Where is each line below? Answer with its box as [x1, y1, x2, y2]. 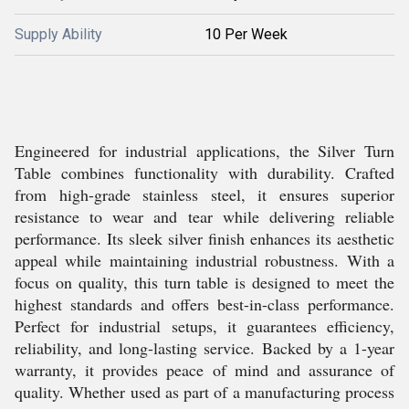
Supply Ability [15, 26, 102, 43]
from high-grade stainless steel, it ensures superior [15, 184, 394, 205]
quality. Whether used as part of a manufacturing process [15, 381, 394, 403]
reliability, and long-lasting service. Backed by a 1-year [15, 337, 394, 359]
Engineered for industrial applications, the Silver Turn [15, 140, 394, 162]
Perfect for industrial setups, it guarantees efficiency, [15, 315, 394, 337]
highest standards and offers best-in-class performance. [15, 293, 394, 315]
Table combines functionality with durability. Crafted [15, 162, 394, 184]
